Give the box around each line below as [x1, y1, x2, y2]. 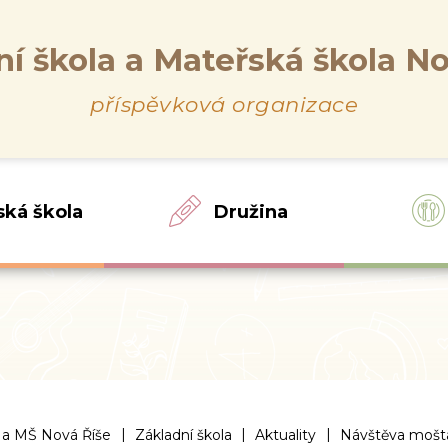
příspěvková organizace [90, 90, 358, 117]
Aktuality [255, 425, 317, 444]
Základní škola [134, 425, 232, 444]
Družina [214, 201, 289, 224]
